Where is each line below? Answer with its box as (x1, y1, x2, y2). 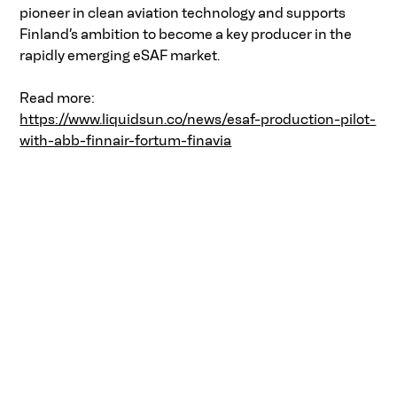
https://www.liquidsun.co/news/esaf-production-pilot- (19, 111, 377, 128)
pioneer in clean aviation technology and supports (19, 4, 349, 22)
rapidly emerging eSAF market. (19, 47, 226, 65)
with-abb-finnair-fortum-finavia (19, 132, 232, 150)
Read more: (19, 90, 101, 107)
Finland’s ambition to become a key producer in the (19, 26, 355, 43)
